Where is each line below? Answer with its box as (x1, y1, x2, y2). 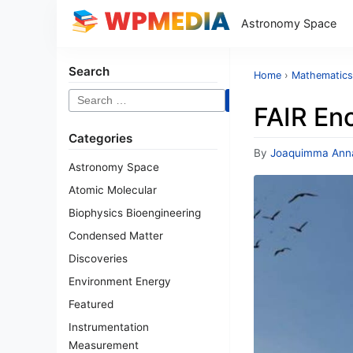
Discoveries (69, 252, 128, 265)
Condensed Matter (69, 229, 163, 242)
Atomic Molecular (69, 184, 157, 196)
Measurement (69, 339, 139, 351)
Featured (69, 298, 113, 310)
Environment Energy (69, 275, 171, 288)
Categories (69, 131, 132, 146)
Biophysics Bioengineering (69, 206, 201, 219)
